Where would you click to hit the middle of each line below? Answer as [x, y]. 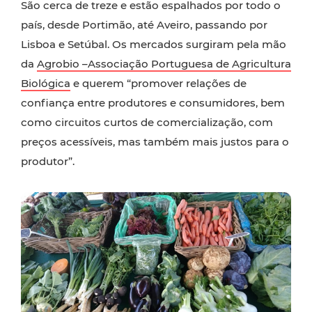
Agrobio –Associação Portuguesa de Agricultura [164, 64]
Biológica [46, 84]
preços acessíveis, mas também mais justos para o [155, 142]
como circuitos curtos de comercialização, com [147, 123]
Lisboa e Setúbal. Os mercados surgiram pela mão [154, 45]
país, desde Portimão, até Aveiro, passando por [144, 25]
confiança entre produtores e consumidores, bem [153, 103]
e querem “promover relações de [158, 84]
